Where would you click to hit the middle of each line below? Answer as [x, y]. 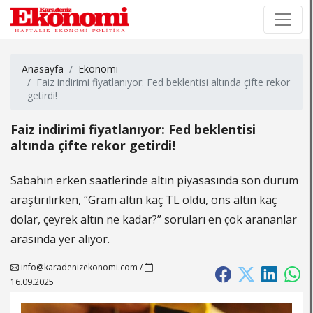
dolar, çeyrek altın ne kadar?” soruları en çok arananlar [154, 219]
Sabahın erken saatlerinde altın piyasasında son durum [154, 180]
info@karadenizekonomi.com [78, 267]
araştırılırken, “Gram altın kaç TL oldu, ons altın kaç [144, 200]
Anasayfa [43, 69]
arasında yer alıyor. [60, 239]
